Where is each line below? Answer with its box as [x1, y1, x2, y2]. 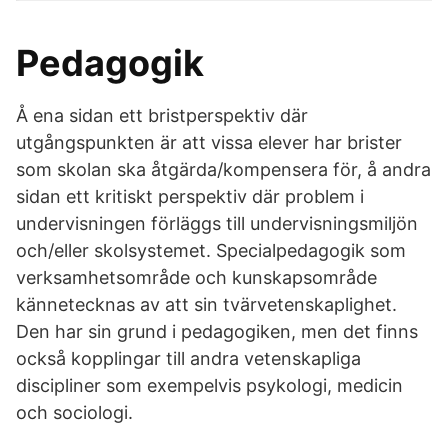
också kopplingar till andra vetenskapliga [16, 348, 361, 369]
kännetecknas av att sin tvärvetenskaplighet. [16, 294, 397, 315]
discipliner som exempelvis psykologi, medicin [16, 375, 403, 396]
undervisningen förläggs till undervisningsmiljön [16, 213, 418, 234]
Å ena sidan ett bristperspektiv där [16, 105, 308, 126]
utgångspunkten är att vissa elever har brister [16, 132, 402, 153]
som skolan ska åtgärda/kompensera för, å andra [16, 159, 431, 180]
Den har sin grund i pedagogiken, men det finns [16, 321, 418, 342]
